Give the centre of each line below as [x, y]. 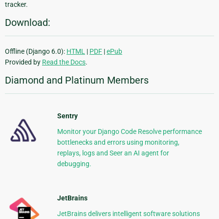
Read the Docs [64, 62]
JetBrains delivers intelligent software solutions [128, 214]
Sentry [67, 116]
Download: [28, 23]
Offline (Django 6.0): [36, 52]
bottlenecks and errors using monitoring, [118, 142]
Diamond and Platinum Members [77, 80]
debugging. [74, 164]
